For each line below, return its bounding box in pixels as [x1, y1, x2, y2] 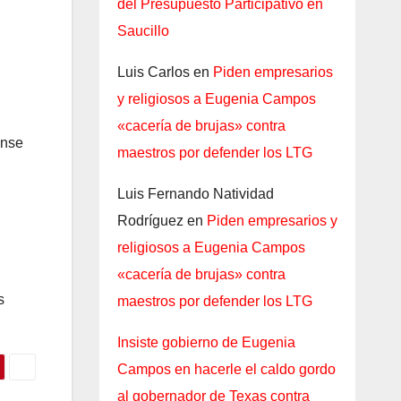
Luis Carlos [116, 64, 190, 80]
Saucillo [116, 22, 169, 38]
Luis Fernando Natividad [116, 185, 274, 201]
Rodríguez [116, 212, 183, 228]
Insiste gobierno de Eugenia [116, 334, 295, 350]
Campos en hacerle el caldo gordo [116, 361, 336, 377]
